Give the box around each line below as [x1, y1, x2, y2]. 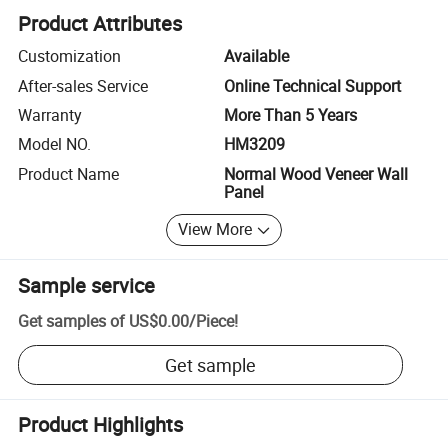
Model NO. [18, 133, 92, 156]
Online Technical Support [224, 74, 401, 97]
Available [224, 45, 289, 68]
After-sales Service [18, 74, 149, 97]
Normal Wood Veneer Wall [224, 162, 408, 185]
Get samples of [18, 310, 126, 333]
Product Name [18, 162, 120, 185]
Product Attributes [18, 10, 183, 38]
